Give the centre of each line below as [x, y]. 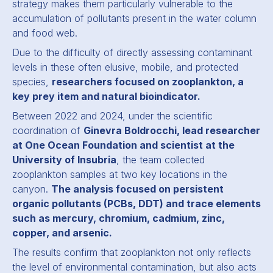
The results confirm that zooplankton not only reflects [132, 252]
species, [32, 82]
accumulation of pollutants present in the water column [134, 18]
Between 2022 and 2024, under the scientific [112, 116]
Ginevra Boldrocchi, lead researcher [172, 130]
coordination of [48, 130]
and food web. [45, 33]
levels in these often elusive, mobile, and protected [125, 67]
